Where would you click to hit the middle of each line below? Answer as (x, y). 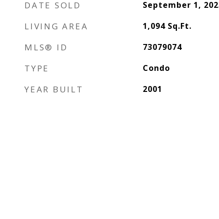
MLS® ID (46, 47)
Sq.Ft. (179, 26)
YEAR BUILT (54, 89)
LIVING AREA (56, 26)
